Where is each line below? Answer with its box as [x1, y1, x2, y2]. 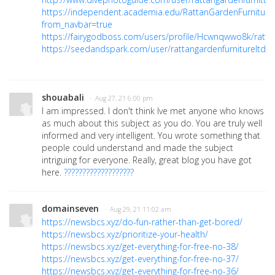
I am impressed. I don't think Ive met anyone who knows [42, 104, 264, 117]
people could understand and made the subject [42, 141, 233, 153]
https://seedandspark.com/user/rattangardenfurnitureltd [42, 42, 266, 55]
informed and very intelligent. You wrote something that [42, 129, 260, 141]
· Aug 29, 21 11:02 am [104, 204, 171, 214]
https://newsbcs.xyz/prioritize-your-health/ [42, 228, 208, 240]
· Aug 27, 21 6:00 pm [90, 93, 153, 103]
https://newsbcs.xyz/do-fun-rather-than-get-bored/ [42, 215, 242, 228]
